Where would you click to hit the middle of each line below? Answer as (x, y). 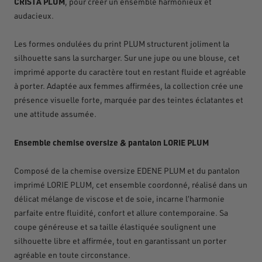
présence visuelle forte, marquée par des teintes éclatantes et (129, 99)
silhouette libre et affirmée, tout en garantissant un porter (120, 240)
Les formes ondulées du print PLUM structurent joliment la (122, 43)
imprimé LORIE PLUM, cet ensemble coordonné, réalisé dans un (131, 184)
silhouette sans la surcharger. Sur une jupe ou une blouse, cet (127, 57)
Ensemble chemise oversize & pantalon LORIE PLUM (111, 142)
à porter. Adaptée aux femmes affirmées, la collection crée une (129, 85)
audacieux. (34, 15)
